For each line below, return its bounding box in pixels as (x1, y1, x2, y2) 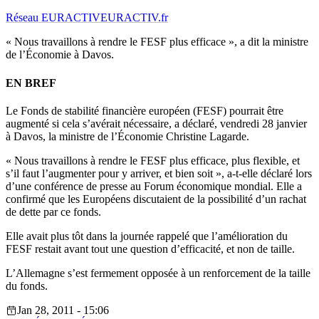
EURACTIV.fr (100, 11, 168, 24)
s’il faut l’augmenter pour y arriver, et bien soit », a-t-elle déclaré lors (6, 167, 312, 179)
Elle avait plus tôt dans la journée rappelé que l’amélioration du (6, 229, 288, 242)
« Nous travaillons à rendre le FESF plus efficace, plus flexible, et (6, 154, 300, 167)
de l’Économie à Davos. (6, 48, 114, 61)
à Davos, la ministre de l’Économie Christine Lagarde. (6, 130, 249, 142)
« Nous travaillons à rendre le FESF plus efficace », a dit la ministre (6, 36, 308, 48)
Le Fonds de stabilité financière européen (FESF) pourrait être (6, 104, 283, 117)
